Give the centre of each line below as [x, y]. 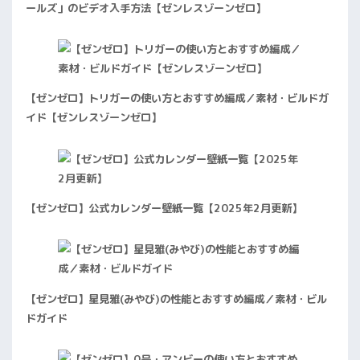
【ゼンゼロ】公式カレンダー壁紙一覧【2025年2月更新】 [164, 208]
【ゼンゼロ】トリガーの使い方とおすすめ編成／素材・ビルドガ [177, 98]
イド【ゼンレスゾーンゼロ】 [94, 118]
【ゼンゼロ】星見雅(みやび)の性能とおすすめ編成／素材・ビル [176, 299]
